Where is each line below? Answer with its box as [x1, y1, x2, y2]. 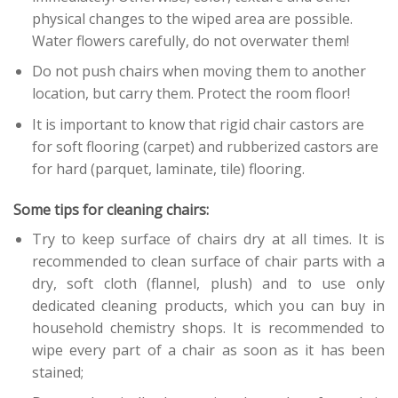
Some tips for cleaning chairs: [13, 199, 209, 219]
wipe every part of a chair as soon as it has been [31, 339, 385, 360]
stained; [31, 362, 84, 382]
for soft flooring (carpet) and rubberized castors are [31, 136, 378, 156]
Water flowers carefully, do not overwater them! [31, 30, 349, 51]
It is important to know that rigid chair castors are [31, 114, 364, 134]
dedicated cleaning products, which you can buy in [31, 295, 385, 315]
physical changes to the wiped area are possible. [31, 8, 353, 28]
